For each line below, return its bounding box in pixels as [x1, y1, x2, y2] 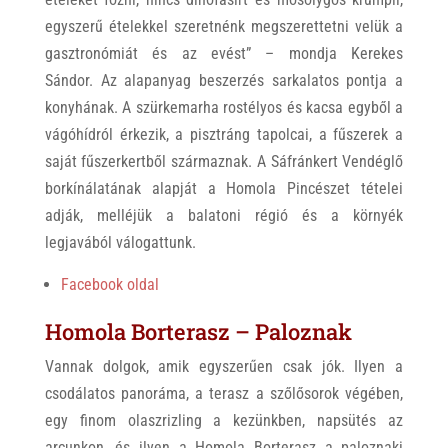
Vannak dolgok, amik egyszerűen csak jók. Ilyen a [44, 357, 404, 377]
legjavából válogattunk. [44, 233, 196, 253]
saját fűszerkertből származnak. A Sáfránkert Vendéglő [44, 152, 404, 172]
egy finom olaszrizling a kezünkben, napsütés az [44, 411, 404, 431]
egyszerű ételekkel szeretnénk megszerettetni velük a [44, 17, 404, 37]
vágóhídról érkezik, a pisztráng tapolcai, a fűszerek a [44, 125, 404, 145]
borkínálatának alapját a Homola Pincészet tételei [44, 179, 404, 199]
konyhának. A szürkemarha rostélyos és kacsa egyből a [44, 98, 404, 118]
